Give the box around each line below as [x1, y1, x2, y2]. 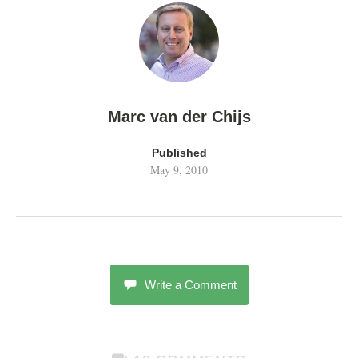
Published [151, 146, 207, 159]
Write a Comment [144, 278, 237, 292]
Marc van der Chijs [107, 108, 251, 125]
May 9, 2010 [150, 162, 208, 177]
